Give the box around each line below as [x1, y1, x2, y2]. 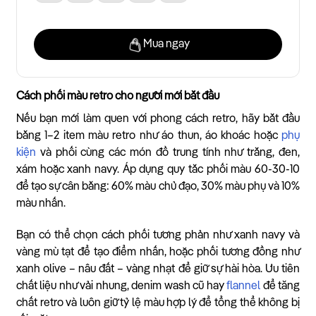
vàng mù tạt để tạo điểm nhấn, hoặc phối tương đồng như [16, 246, 300, 258]
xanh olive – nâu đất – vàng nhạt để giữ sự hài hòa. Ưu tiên [16, 263, 300, 275]
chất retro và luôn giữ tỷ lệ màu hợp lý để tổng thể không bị [16, 297, 300, 309]
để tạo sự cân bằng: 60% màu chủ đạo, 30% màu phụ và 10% [16, 181, 300, 193]
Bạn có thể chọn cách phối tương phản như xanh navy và [16, 229, 300, 241]
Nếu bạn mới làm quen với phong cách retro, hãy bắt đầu [16, 113, 300, 125]
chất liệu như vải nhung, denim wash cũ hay [16, 280, 227, 292]
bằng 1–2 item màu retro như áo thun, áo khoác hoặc [16, 130, 281, 142]
